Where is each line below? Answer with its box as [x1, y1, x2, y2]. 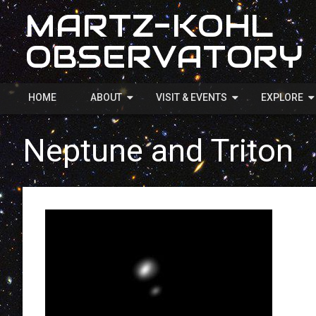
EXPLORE [261, 92, 303, 103]
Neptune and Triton [23, 132, 293, 169]
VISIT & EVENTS [156, 92, 227, 103]
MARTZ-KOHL [25, 6, 274, 46]
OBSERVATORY [25, 37, 304, 77]
